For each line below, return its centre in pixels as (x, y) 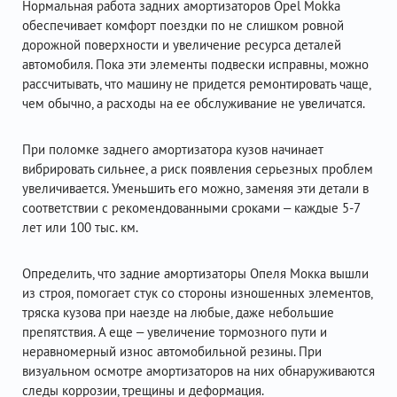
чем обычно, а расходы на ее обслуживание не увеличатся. (194, 103)
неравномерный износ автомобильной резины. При (172, 351)
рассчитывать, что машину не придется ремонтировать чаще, (196, 84)
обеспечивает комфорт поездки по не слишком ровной (183, 25)
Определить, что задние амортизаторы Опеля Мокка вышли (195, 273)
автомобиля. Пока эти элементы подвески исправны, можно (195, 64)
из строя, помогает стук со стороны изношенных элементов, (197, 293)
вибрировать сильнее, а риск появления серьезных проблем (198, 169)
